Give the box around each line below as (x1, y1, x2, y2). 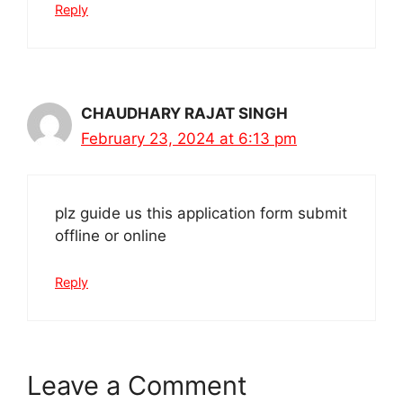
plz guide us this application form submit (55, 204, 347, 223)
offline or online (55, 227, 166, 246)
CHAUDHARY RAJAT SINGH (81, 103, 288, 122)
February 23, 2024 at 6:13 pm (81, 129, 297, 148)
